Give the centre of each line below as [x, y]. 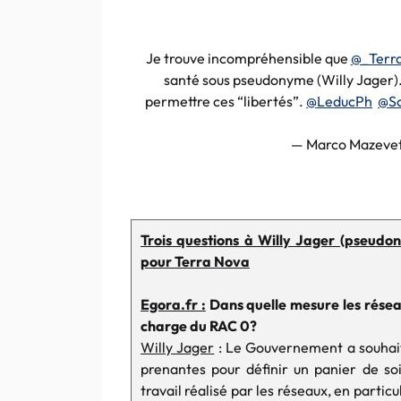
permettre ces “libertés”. [226, 101]
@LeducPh [340, 101]
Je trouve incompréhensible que [248, 58]
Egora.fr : [173, 304]
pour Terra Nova [195, 261]
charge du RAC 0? [199, 326]
